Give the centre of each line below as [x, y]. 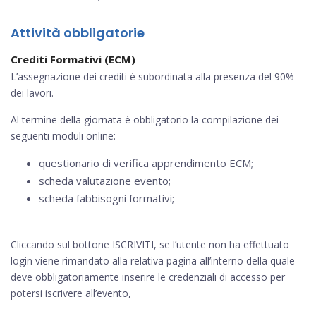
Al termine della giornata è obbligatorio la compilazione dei [145, 120]
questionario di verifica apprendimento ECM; [146, 163]
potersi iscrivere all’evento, [71, 293]
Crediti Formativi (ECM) [73, 60]
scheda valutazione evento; [105, 181]
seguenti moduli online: [63, 136]
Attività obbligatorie [78, 33]
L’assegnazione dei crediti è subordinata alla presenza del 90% [152, 77]
